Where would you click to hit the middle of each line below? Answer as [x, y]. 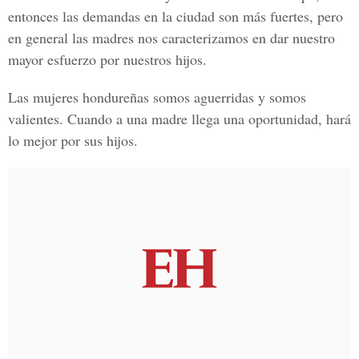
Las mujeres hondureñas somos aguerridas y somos [157, 97]
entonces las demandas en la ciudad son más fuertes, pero [175, 16]
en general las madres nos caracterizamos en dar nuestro [171, 38]
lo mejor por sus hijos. [73, 140]
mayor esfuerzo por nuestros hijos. [107, 59]
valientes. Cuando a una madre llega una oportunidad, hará [179, 119]
